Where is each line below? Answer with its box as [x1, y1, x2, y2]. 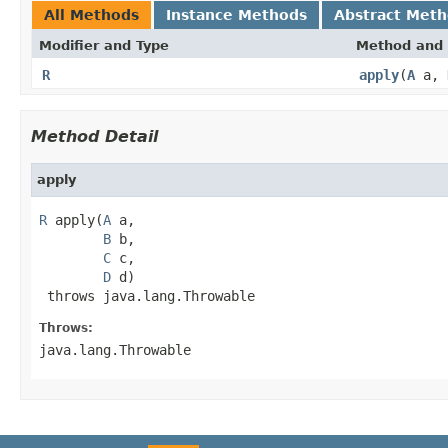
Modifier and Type [39, 37, 169, 53]
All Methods [44, 6, 139, 23]
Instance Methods [166, 6, 307, 23]
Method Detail [31, 126, 158, 146]
